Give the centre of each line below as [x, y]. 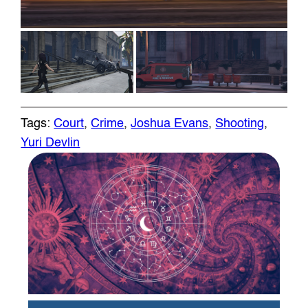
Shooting [240, 123]
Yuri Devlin [51, 143]
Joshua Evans [170, 123]
